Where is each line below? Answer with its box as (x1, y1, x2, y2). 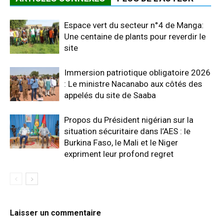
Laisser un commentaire (10, 208, 101, 218)
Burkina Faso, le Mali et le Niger (64, 138, 178, 148)
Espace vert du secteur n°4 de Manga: (64, 20, 204, 31)
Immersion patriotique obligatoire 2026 (64, 68, 211, 78)
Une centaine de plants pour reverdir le (64, 32, 206, 42)
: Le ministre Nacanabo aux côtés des (64, 79, 202, 89)
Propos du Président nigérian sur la (64, 115, 193, 125)
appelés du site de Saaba (64, 90, 156, 101)
